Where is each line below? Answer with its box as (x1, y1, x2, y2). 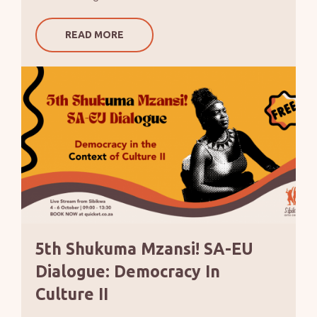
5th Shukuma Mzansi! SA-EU (35, 239, 253, 258)
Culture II (35, 284, 113, 303)
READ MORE (64, 28, 124, 40)
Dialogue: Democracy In (35, 262, 220, 280)
